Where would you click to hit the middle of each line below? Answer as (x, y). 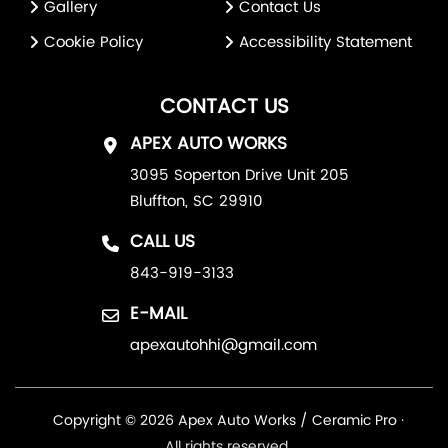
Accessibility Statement (325, 42)
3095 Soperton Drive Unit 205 (239, 175)
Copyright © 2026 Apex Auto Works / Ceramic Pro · (228, 420)
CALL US (162, 241)
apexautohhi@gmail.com (223, 345)
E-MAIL (158, 313)
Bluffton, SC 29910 (196, 201)
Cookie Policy (93, 42)
